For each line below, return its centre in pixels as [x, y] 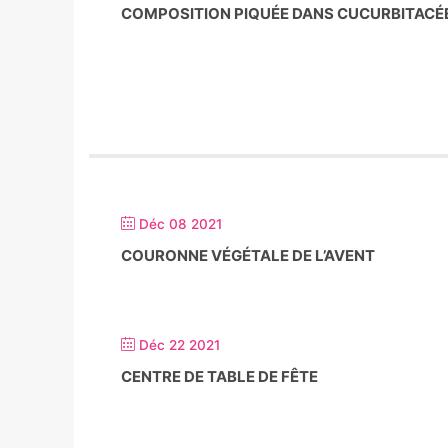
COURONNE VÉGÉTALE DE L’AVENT [248, 255]
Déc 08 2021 [180, 224]
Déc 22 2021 [179, 345]
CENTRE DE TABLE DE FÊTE [219, 376]
